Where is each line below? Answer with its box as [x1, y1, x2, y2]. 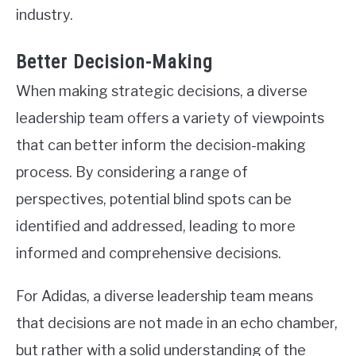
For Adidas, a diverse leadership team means [16, 287, 313, 304]
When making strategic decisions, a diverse [16, 82, 308, 99]
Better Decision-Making [16, 50, 213, 73]
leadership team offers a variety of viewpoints [16, 109, 324, 126]
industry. [16, 6, 73, 23]
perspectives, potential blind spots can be [16, 190, 292, 207]
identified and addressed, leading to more [16, 217, 296, 234]
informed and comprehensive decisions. [16, 244, 281, 261]
